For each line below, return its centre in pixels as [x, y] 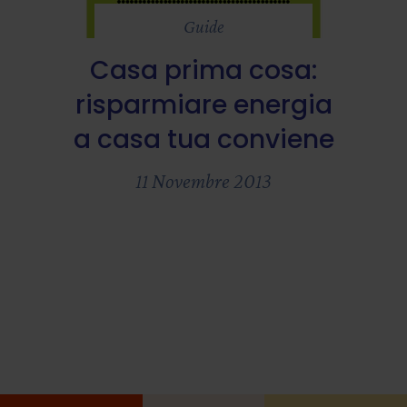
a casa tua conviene [203, 139]
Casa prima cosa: [203, 70]
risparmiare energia [203, 105]
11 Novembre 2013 [203, 181]
